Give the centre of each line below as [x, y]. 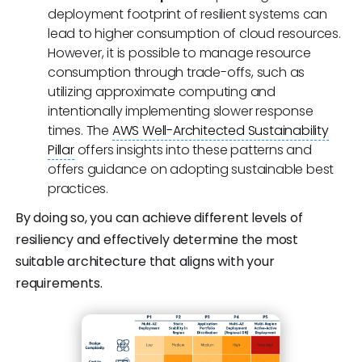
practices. [78, 188]
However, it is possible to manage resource [179, 53]
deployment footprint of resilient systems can [187, 14]
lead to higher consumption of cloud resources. [194, 33]
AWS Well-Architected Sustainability [220, 130]
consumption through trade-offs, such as [177, 72]
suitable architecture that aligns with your [145, 261]
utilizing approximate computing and [162, 91]
